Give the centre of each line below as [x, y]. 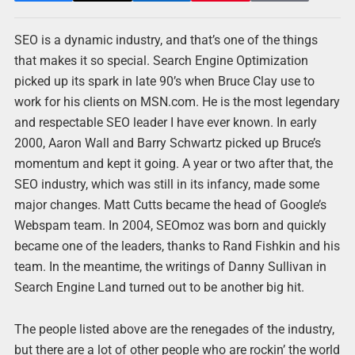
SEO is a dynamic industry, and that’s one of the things [166, 40]
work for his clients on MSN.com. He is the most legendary [177, 102]
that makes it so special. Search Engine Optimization [161, 61]
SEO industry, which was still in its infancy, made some [166, 184]
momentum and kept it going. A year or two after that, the [173, 164]
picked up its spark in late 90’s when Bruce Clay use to [164, 81]
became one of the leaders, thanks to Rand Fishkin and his [177, 246]
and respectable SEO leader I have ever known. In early [165, 122]
